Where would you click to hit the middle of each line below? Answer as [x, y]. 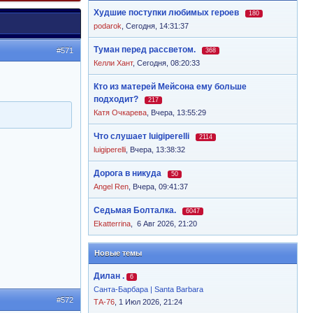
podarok [108, 26]
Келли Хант [113, 63]
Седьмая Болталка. [135, 210]
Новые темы [118, 253]
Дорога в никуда [128, 173]
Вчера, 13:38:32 [158, 150]
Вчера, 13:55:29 [179, 112]
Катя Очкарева [120, 112]
